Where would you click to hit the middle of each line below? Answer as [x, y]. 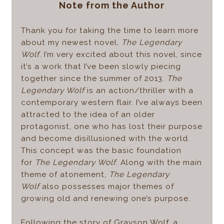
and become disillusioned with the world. [105, 139]
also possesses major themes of [108, 187]
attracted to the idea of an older [88, 115]
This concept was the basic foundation [101, 151]
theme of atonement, [65, 175]
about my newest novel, [71, 43]
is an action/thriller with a [139, 91]
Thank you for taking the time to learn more [109, 31]
